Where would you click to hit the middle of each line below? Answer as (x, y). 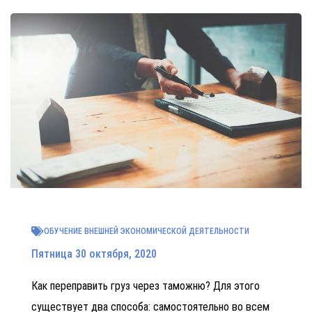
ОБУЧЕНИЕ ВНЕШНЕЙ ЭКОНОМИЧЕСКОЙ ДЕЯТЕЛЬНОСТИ (147, 231)
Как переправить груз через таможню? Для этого (146, 286)
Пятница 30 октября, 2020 (94, 253)
